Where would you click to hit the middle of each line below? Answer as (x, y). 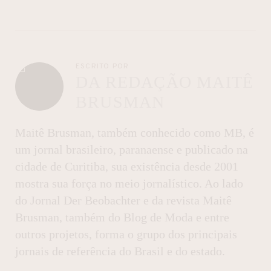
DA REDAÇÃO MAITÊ (165, 82)
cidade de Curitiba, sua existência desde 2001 (127, 167)
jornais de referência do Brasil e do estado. (120, 251)
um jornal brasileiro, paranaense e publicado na (132, 150)
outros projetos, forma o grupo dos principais (126, 234)
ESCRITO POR (103, 67)
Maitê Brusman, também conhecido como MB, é (135, 133)
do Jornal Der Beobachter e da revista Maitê (123, 201)
